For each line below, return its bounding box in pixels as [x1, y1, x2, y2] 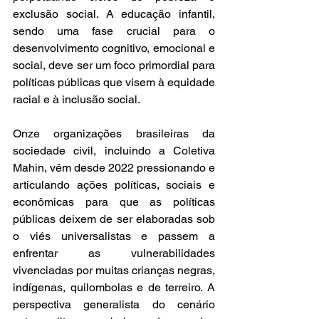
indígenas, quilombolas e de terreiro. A [13, 281, 215, 294]
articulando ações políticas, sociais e [13, 178, 215, 192]
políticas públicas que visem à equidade [13, 75, 215, 89]
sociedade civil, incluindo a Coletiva [13, 144, 215, 157]
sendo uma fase [13, 24, 114, 38]
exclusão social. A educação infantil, [13, 7, 215, 21]
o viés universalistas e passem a [13, 229, 215, 243]
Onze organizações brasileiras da [13, 127, 215, 140]
